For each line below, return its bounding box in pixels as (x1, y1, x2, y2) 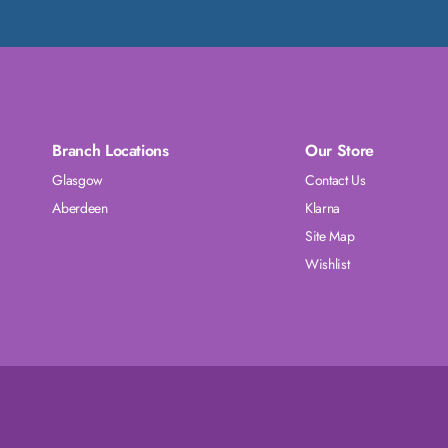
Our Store (304, 139, 374, 163)
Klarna (304, 198, 340, 219)
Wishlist (304, 254, 350, 275)
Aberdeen (52, 198, 108, 219)
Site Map (304, 226, 355, 247)
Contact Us (304, 170, 366, 191)
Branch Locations (52, 139, 169, 163)
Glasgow (52, 170, 103, 191)
